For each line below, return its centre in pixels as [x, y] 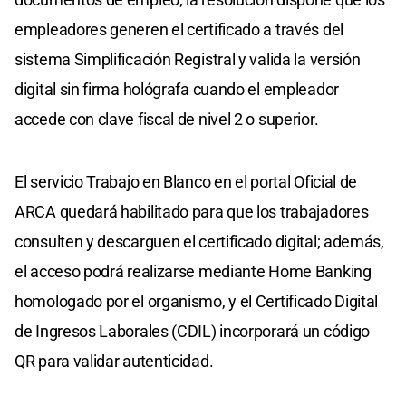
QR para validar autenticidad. [114, 361]
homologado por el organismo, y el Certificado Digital [197, 301]
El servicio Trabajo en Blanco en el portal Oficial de [186, 181]
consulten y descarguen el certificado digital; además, [199, 241]
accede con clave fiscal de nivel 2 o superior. [167, 119]
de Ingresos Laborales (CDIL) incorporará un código [193, 331]
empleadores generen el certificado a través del [179, 29]
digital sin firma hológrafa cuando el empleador [177, 89]
